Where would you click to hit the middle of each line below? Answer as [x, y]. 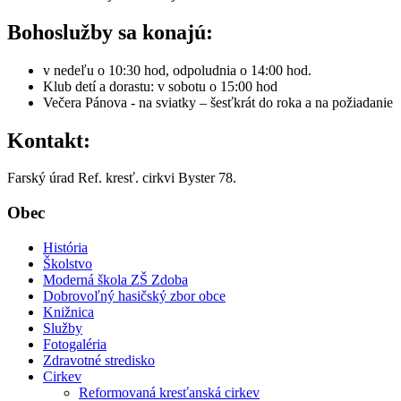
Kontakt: [49, 140]
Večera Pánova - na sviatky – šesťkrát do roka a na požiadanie [218, 102]
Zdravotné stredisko [99, 360]
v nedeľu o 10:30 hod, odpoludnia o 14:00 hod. [177, 70]
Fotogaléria [75, 344]
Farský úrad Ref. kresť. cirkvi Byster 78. [122, 178]
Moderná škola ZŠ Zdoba [115, 279]
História [65, 247]
